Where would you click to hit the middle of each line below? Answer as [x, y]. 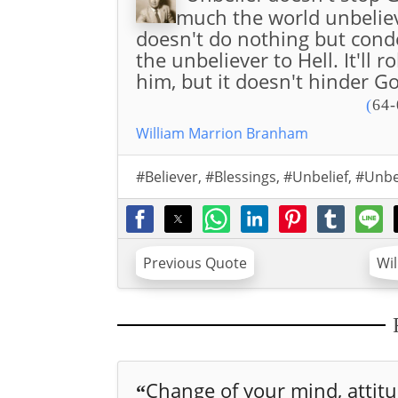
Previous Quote [195, 263]
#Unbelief [315, 177]
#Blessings [240, 177]
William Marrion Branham [222, 133]
